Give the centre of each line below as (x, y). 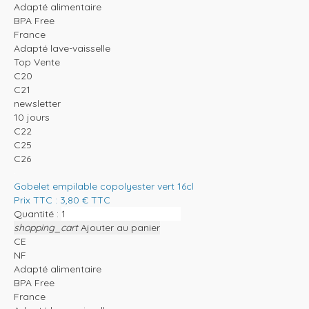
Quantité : (36, 214)
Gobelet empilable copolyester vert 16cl (104, 187)
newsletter (37, 104)
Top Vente (37, 62)
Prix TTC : (37, 200)
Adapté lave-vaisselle (62, 49)
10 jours (32, 118)
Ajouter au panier (120, 228)
